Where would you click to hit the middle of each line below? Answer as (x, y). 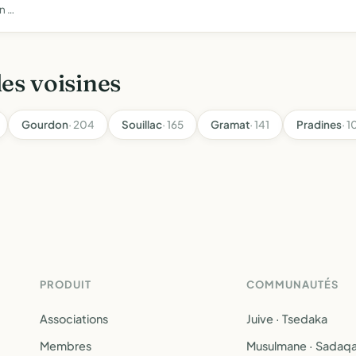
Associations (74, 319)
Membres (66, 346)
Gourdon (45, 124)
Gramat (230, 124)
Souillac (142, 124)
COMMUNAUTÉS (293, 284)
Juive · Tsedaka (287, 319)
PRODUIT (66, 284)
